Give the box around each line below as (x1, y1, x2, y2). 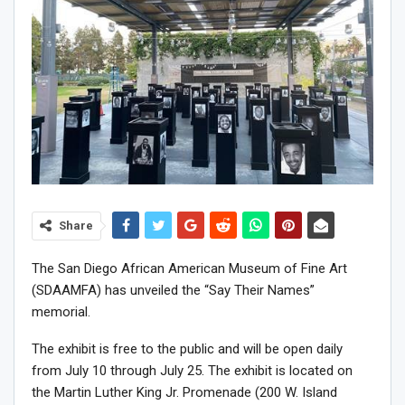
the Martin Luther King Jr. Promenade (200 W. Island (32, 383, 337, 400)
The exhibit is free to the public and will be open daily (32, 340, 343, 357)
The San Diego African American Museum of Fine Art (32, 259, 347, 277)
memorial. (32, 303, 94, 320)
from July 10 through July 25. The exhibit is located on (32, 362, 353, 379)
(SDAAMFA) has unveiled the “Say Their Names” (32, 281, 315, 298)
